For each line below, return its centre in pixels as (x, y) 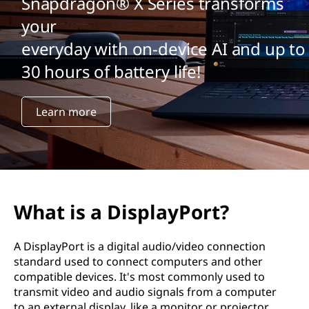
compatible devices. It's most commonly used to (139, 277)
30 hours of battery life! (111, 72)
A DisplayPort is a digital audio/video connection (140, 246)
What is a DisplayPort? (121, 212)
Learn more (66, 112)
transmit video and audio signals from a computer (145, 292)
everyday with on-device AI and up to (163, 49)
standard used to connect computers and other (138, 261)
